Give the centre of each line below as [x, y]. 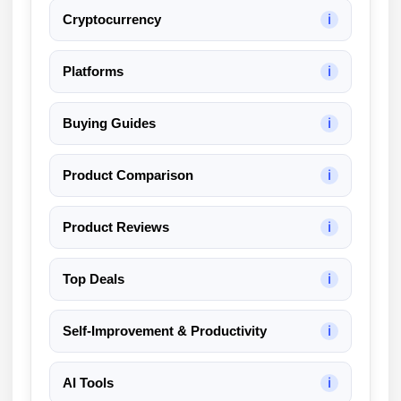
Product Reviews [116, 227]
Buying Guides [109, 123]
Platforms [93, 71]
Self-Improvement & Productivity [165, 331]
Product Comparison [128, 175]
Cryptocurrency [112, 19]
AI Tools [88, 383]
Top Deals [94, 279]
